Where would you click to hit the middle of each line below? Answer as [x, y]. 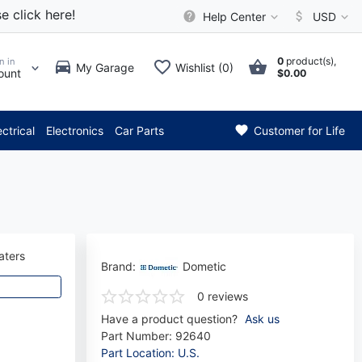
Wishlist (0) [204, 67]
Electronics [74, 130]
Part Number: [138, 336]
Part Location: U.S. [150, 353]
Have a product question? [169, 319]
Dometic [204, 267]
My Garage [105, 67]
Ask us [262, 319]
